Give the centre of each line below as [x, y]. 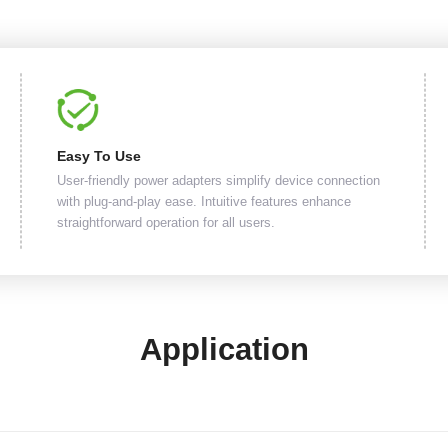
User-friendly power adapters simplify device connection [219, 181]
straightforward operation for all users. [166, 223]
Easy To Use [99, 156]
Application [224, 350]
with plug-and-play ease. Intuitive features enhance [204, 202]
